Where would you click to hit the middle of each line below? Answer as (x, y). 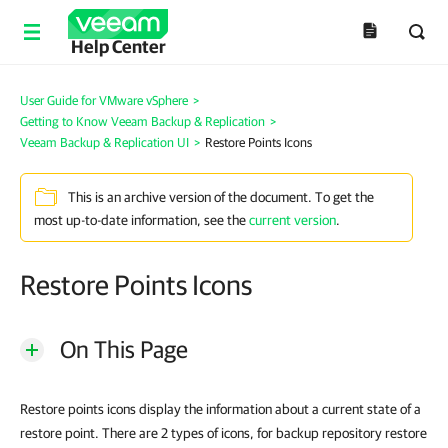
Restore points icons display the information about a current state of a (220, 409)
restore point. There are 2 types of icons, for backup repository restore (223, 433)
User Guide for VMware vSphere (104, 100)
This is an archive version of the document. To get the (221, 197)
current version (292, 220)
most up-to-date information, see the (141, 220)
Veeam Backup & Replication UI (104, 142)
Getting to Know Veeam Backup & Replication (142, 121)
